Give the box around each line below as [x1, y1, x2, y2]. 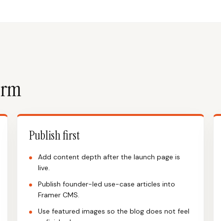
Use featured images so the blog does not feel [38, 207, 189, 216]
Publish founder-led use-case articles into [38, 180, 175, 188]
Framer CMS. [38, 190, 79, 199]
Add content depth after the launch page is [38, 152, 180, 161]
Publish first [29, 128, 80, 143]
